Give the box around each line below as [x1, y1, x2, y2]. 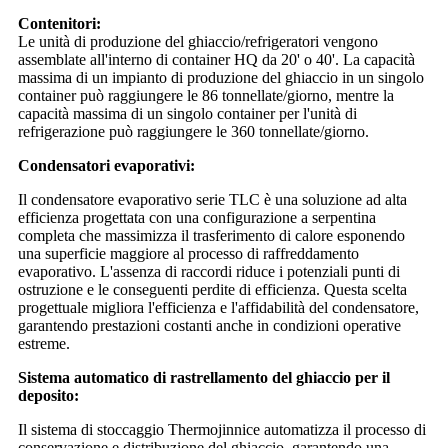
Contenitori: [18, 14, 101, 32]
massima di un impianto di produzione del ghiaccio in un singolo [18, 68, 424, 86]
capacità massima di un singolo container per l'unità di [18, 104, 357, 122]
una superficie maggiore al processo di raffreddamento [18, 244, 359, 262]
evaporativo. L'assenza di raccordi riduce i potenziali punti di [18, 262, 400, 280]
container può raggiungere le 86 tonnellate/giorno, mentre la [18, 86, 394, 104]
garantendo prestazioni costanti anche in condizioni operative [18, 316, 401, 334]
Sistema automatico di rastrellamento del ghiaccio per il [18, 368, 390, 386]
